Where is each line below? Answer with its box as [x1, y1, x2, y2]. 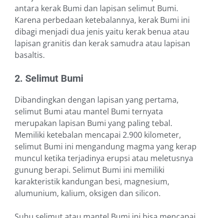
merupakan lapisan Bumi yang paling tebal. [15, 118, 172, 129]
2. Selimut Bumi [15, 73, 83, 85]
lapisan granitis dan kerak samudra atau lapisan [15, 38, 190, 49]
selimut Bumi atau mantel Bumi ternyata [15, 106, 163, 117]
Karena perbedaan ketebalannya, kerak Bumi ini [15, 15, 190, 26]
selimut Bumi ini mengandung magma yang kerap [15, 141, 197, 152]
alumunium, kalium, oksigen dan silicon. [15, 188, 161, 199]
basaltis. [15, 50, 45, 61]
